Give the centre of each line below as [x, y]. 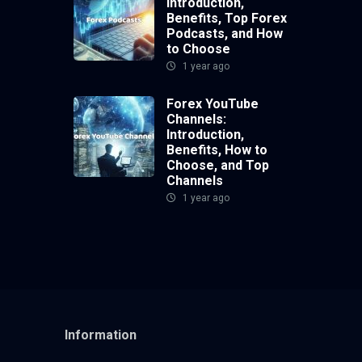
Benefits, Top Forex [227, 19]
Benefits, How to [217, 150]
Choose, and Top [218, 166]
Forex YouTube [213, 104]
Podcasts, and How [225, 34]
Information [100, 335]
